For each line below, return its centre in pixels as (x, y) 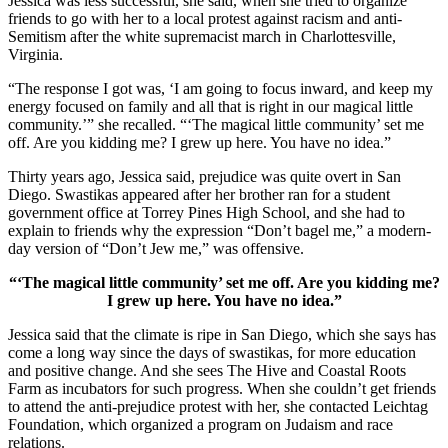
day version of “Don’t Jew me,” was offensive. (156, 248)
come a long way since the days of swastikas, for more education (212, 352)
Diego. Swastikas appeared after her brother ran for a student (199, 194)
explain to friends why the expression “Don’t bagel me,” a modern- (219, 230)
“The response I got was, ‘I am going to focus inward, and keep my (220, 88)
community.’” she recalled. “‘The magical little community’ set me (216, 124)
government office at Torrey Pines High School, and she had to (206, 212)
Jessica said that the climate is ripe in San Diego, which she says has (222, 334)
